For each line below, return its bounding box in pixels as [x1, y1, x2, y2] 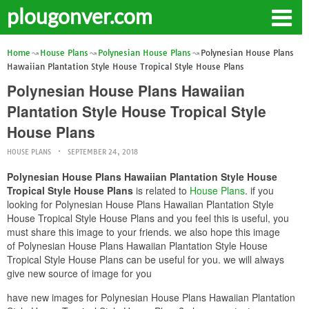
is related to [133, 183, 190, 197]
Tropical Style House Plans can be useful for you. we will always [7, 252, 284, 266]
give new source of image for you [7, 266, 152, 280]
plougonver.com [7, 3, 152, 28]
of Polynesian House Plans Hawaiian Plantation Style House [7, 239, 268, 252]
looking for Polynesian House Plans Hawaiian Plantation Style [7, 197, 274, 211]
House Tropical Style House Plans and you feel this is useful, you [7, 211, 289, 225]
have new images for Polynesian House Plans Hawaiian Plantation [7, 290, 295, 304]
